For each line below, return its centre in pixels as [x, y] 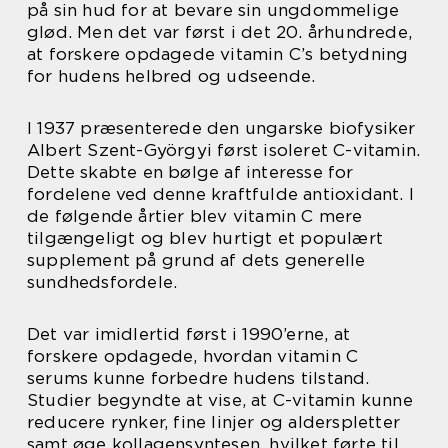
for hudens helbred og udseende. [171, 76]
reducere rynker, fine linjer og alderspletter [214, 422]
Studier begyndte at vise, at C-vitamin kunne [220, 400]
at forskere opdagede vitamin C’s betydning [218, 54]
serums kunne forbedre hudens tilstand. [198, 378]
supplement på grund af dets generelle [196, 260]
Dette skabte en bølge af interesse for [190, 172]
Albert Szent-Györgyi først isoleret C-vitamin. [224, 150]
